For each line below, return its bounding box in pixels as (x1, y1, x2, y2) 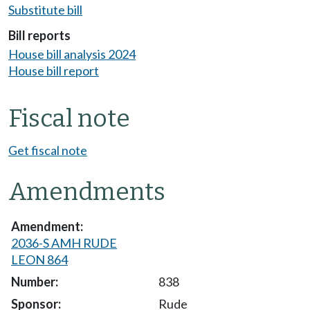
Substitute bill (8, 1, 82, 17)
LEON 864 (11, 252, 68, 268)
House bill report (8, 63, 99, 79)
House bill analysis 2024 (8, 46, 136, 62)
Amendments (8, 177, 165, 207)
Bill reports (8, 27, 71, 43)
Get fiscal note (8, 143, 87, 158)
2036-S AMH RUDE (11, 235, 117, 251)
